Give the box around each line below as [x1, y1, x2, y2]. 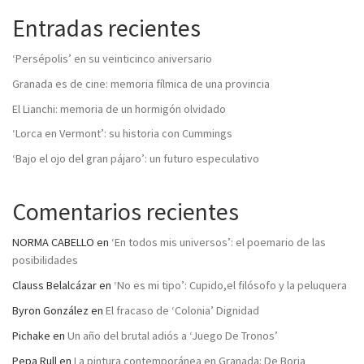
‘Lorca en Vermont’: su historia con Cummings [12, 126, 232, 141]
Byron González [12, 303, 89, 318]
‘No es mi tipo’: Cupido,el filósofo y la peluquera [114, 278, 347, 293]
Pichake [12, 327, 50, 343]
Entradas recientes [12, 12, 201, 43]
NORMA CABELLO [12, 235, 94, 250]
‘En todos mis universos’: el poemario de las [111, 235, 326, 250]
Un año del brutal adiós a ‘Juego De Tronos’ [67, 327, 278, 343]
